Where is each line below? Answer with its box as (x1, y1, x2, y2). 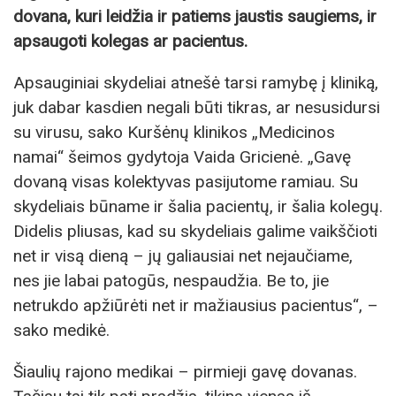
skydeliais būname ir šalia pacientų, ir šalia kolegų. (13, 195, 383, 217)
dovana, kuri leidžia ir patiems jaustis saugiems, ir (13, 5, 377, 27)
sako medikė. (13, 319, 110, 340)
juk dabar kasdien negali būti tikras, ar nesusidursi (13, 96, 380, 118)
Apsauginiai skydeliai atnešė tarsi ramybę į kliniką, (13, 72, 378, 93)
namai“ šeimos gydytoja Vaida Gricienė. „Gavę (13, 146, 351, 167)
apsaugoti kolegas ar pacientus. (13, 30, 247, 51)
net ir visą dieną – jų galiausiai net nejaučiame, (13, 245, 353, 266)
